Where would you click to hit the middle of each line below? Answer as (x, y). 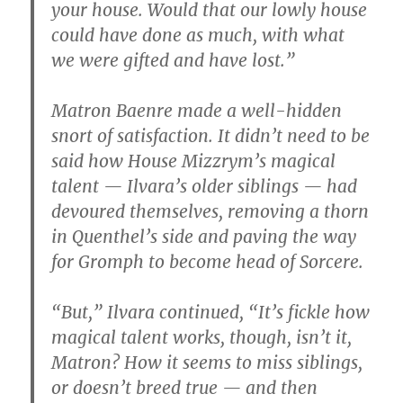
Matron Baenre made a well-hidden (197, 111)
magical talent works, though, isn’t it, (202, 337)
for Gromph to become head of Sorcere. (208, 262)
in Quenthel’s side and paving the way (204, 237)
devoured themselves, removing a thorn (210, 211)
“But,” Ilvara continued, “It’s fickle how (211, 312)
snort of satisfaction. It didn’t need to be (211, 136)
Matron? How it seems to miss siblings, (207, 363)
